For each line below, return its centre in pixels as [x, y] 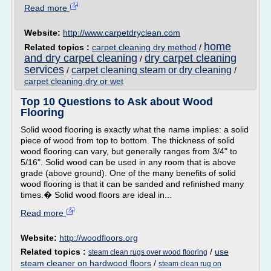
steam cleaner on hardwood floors [86, 263]
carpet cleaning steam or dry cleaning [152, 70]
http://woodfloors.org [99, 238]
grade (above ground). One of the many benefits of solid [128, 173]
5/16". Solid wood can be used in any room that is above [128, 162]
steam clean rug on [190, 264]
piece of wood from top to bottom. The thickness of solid [128, 140]
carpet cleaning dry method [144, 47]
